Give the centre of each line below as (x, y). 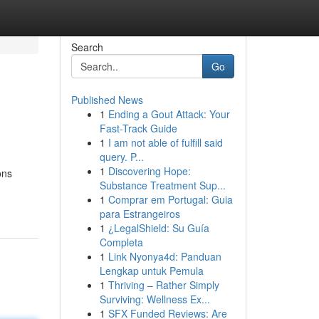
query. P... (121, 157)
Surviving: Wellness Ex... (155, 299)
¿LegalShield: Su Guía (158, 228)
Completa (121, 242)
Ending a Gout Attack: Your (169, 114)
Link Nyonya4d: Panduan (164, 256)
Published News (107, 100)
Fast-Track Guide (138, 128)
